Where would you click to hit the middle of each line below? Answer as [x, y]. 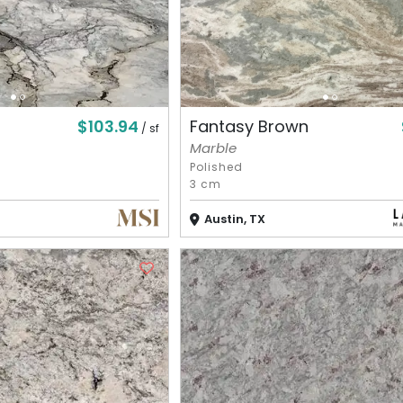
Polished [216, 166]
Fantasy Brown [249, 127]
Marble [213, 148]
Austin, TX [234, 219]
